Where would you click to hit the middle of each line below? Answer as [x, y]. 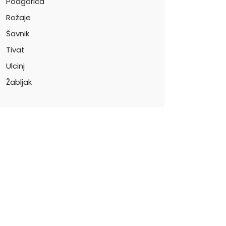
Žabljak [19, 82]
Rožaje [18, 17]
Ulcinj [15, 66]
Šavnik [18, 34]
